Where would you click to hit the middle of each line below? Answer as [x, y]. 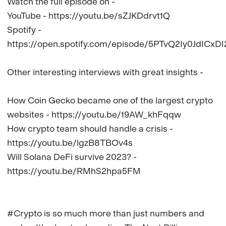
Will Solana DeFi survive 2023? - [73, 156]
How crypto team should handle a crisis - [91, 128]
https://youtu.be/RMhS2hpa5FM [74, 171]
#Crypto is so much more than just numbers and [107, 213]
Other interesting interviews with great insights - [106, 72]
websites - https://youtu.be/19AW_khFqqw [94, 114]
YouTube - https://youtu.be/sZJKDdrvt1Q [89, 15]
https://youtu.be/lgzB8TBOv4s [70, 142]
